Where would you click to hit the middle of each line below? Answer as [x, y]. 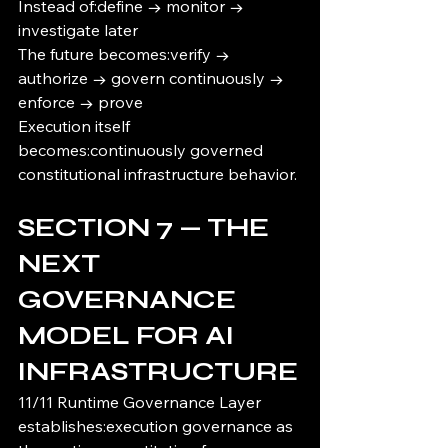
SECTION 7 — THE [146, 228]
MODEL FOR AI [129, 336]
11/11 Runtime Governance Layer [141, 402]
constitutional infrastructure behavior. [157, 174]
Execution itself [76, 126]
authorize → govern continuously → [153, 78]
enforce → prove [80, 102]
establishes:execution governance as [157, 426]
